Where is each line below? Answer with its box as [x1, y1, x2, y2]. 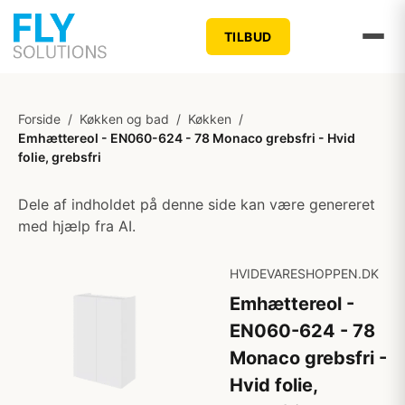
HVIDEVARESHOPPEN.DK [230, 266, 379, 281]
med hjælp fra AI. [18, 217, 136, 235]
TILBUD [223, 28, 272, 44]
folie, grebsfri [18, 149, 101, 165]
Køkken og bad [80, 111, 169, 127]
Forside [18, 111, 61, 127]
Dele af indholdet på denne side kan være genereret [18, 195, 375, 213]
